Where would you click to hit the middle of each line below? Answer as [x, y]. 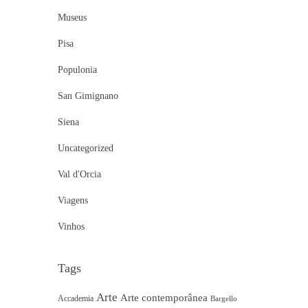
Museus [72, 18]
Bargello [223, 299]
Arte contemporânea [164, 298]
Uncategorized [85, 148]
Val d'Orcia [79, 175]
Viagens [73, 201]
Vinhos [71, 227]
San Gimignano [88, 96]
